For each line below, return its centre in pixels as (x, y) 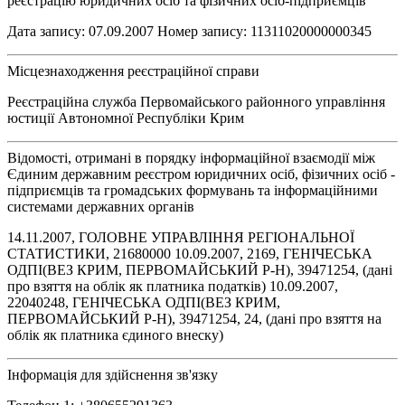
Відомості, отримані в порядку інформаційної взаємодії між (191, 157)
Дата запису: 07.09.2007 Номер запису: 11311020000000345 (189, 31)
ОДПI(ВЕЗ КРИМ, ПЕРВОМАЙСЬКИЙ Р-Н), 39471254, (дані (200, 269)
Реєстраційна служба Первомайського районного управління (196, 101)
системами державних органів (101, 206)
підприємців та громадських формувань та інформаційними (193, 190)
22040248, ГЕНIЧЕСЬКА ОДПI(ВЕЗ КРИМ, (144, 302)
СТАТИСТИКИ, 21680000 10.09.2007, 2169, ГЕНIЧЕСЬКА (190, 253)
